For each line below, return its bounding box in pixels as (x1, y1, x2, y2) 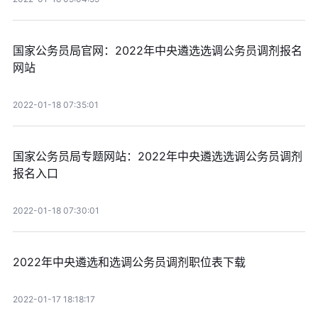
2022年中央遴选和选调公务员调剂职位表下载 (12, 255, 246, 270)
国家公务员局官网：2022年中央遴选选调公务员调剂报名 (12, 43, 302, 58)
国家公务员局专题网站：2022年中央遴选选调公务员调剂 (12, 149, 302, 164)
